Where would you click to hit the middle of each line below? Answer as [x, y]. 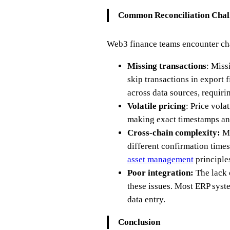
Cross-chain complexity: [174, 133]
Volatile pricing [157, 106]
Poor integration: [160, 173]
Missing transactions [167, 66]
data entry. [146, 200]
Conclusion [139, 222]
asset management [160, 160]
